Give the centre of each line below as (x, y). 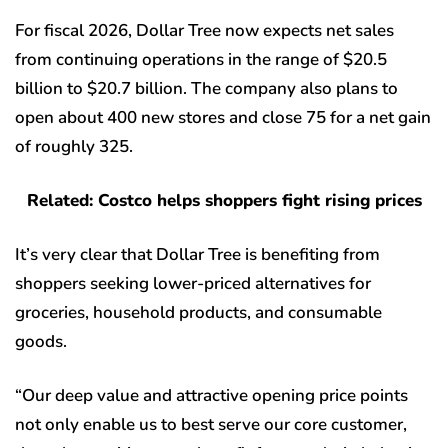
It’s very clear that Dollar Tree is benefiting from (197, 255)
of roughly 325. (76, 147)
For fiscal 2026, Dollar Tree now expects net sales (204, 31)
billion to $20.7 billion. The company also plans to (206, 89)
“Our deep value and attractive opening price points (211, 396)
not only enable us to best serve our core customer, (211, 425)
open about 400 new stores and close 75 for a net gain (223, 118)
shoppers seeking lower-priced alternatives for (193, 284)
